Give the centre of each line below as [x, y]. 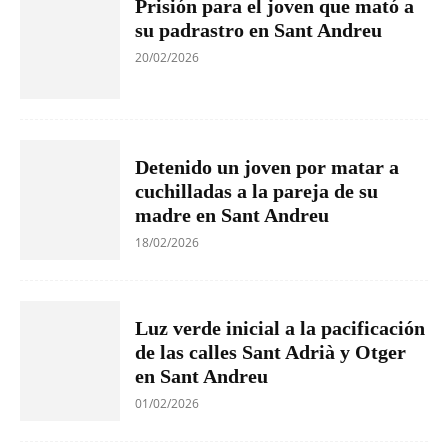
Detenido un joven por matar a [267, 166]
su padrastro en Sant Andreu [258, 29]
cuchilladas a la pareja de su [256, 190]
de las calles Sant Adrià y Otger [270, 351]
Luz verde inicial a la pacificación [280, 327]
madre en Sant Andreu [232, 214]
